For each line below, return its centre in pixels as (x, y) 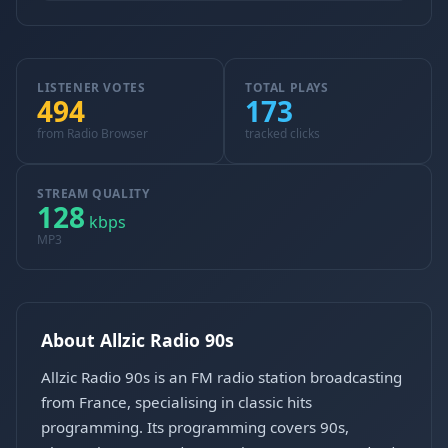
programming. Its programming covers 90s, (195, 427)
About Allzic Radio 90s (137, 340)
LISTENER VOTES (91, 87)
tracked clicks (282, 133)
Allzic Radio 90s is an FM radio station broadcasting (221, 377)
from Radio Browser (92, 133)
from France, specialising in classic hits (176, 402)
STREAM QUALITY (93, 193)
